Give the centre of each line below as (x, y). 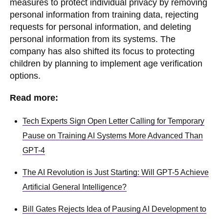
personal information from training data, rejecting (104, 14)
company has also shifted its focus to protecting (102, 51)
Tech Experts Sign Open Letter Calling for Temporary (113, 121)
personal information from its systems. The (93, 39)
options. (25, 76)
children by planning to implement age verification (106, 63)
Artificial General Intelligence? (75, 187)
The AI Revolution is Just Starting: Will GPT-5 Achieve (116, 172)
